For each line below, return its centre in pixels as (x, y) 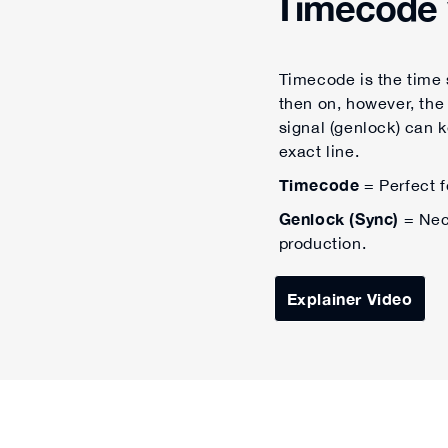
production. (322, 243)
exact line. (319, 151)
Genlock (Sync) (339, 219)
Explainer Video (349, 299)
